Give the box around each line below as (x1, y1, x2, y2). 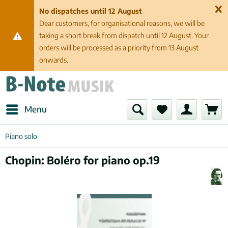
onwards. (39, 55, 69, 64)
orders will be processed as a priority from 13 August (39, 43, 199, 52)
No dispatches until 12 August (39, 7, 142, 15)
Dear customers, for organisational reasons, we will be (39, 19, 205, 27)
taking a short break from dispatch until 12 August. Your (39, 31, 209, 40)
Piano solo (5, 132, 37, 140)
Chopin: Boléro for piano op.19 (5, 153, 160, 167)
